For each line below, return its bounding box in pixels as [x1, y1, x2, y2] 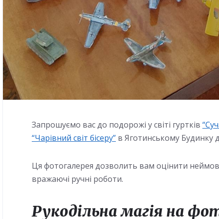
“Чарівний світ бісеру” [31, 132, 116, 143]
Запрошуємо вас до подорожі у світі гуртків [31, 119, 202, 130]
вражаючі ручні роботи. [31, 173, 123, 184]
